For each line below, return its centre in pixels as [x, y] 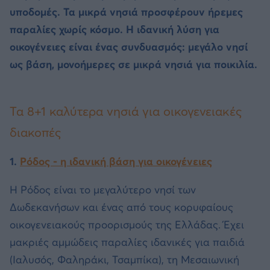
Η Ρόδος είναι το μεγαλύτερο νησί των [103, 190]
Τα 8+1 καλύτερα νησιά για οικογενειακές [126, 111]
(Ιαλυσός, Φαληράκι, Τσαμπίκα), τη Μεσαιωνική [124, 259]
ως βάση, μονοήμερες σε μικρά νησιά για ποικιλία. [133, 64]
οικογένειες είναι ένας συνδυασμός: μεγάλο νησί [129, 47]
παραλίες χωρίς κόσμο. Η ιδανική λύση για [115, 29]
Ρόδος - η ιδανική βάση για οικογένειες [116, 162]
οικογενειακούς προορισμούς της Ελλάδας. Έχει [127, 224]
